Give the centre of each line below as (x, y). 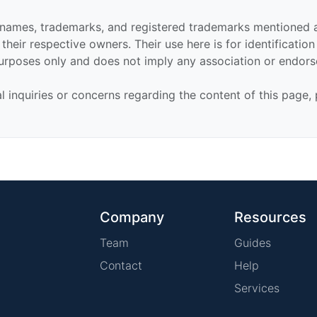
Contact (121, 265)
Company (132, 217)
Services (257, 288)
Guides (253, 243)
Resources (270, 217)
